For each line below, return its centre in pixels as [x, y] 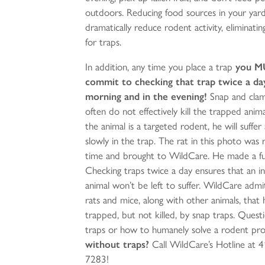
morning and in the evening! [148, 96]
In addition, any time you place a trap [161, 67]
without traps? [117, 244]
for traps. [104, 42]
